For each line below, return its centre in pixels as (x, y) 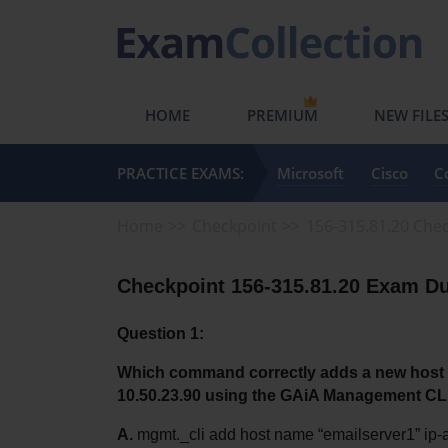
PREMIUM (282, 114)
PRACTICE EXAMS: (180, 173)
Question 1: (160, 333)
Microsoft (310, 173)
